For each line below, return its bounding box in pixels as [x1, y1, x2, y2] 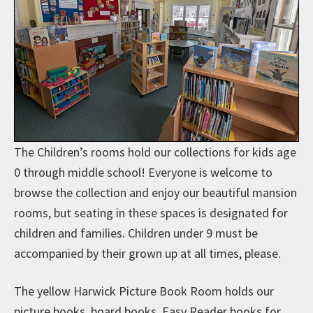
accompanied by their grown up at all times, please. [14, 245, 284, 261]
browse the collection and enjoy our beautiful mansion [14, 184, 297, 201]
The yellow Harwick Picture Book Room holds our [14, 282, 274, 299]
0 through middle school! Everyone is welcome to [14, 163, 272, 180]
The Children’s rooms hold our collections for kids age [14, 143, 296, 160]
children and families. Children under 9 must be [14, 224, 258, 241]
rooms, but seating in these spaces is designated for [14, 204, 288, 221]
